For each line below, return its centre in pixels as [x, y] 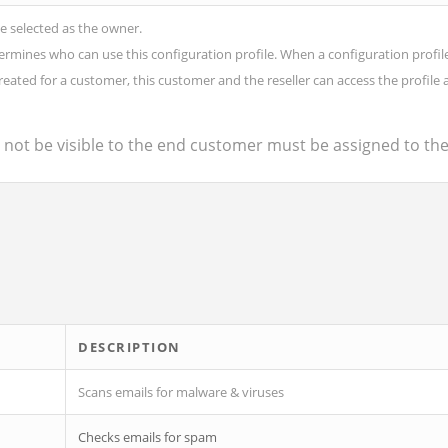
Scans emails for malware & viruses [181, 392]
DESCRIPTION [129, 347]
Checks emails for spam [147, 437]
